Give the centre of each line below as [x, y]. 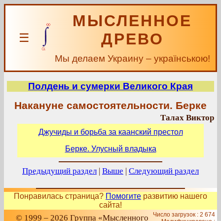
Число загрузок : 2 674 [184, 215]
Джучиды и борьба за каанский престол [110, 132]
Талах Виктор [187, 118]
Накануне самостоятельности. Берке [110, 106]
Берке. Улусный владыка [110, 149]
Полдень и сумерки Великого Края [110, 86]
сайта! [110, 205]
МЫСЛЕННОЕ [132, 21]
